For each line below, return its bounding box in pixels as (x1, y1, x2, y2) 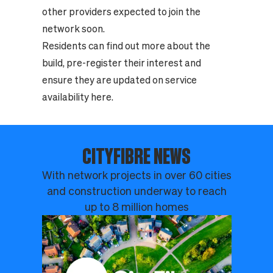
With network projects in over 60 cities (41, 169, 232, 182)
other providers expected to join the (41, 6, 200, 18)
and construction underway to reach (46, 185, 227, 197)
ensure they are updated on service (41, 74, 197, 86)
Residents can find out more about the (41, 40, 210, 52)
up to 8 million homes (84, 201, 189, 213)
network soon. (41, 23, 105, 35)
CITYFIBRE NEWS (82, 144, 191, 168)
